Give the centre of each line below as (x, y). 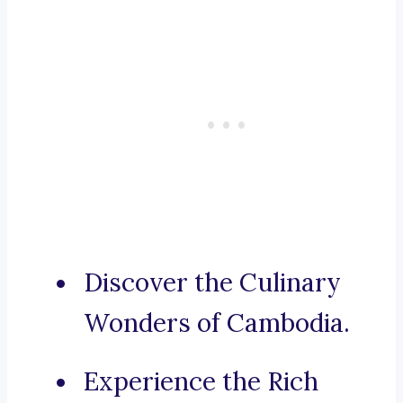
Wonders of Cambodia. (217, 323)
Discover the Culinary (212, 283)
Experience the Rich (201, 382)
